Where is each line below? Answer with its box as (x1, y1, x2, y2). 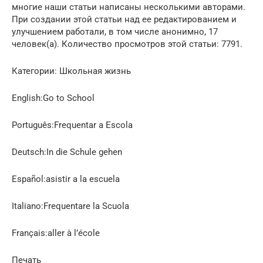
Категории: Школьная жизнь (12, 65, 131, 76)
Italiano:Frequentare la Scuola (12, 200, 129, 211)
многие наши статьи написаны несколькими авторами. (12, 1, 245, 12)
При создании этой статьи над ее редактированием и (12, 14, 237, 25)
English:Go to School (12, 92, 95, 103)
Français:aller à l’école (12, 227, 100, 238)
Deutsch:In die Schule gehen (12, 146, 122, 157)
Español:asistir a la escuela (12, 173, 120, 184)
